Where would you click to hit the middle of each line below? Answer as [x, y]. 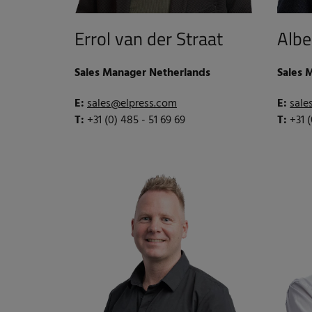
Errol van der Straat [149, 39]
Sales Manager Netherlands [142, 73]
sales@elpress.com [132, 104]
